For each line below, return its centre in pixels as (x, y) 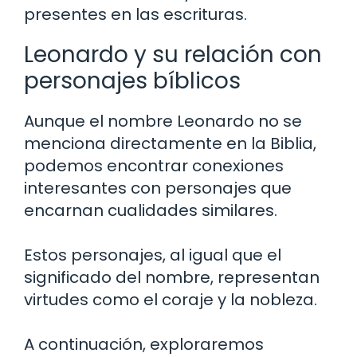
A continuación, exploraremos (144, 344)
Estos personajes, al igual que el (153, 255)
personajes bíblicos (132, 80)
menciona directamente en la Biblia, (170, 143)
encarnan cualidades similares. (151, 210)
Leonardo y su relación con (173, 54)
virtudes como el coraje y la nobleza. (171, 299)
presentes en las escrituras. (135, 14)
